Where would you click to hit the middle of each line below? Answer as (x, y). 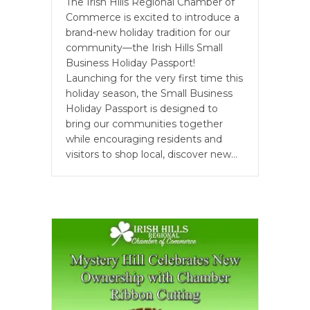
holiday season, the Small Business (149, 94)
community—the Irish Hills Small (144, 48)
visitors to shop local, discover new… (152, 155)
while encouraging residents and (144, 139)
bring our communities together (144, 124)
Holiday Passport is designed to (142, 109)
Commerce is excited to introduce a (153, 18)
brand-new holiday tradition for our (148, 33)
